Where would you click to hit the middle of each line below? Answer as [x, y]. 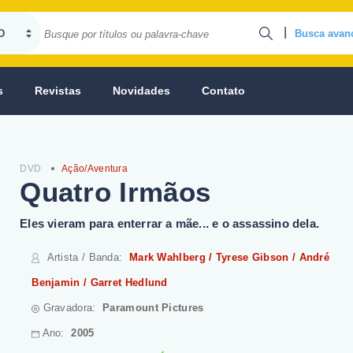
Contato [223, 91]
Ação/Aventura [95, 169]
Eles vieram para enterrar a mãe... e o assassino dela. [170, 223]
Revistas [58, 91]
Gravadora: [71, 308]
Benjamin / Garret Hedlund [100, 282]
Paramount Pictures [153, 308]
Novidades [141, 91]
